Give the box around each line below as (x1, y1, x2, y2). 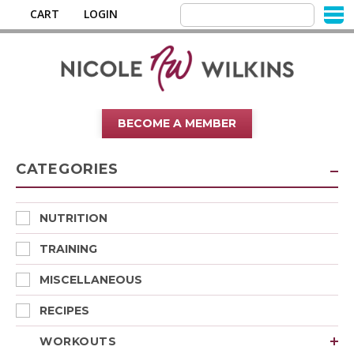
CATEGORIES (16, 160, 119, 178)
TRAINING (40, 242, 97, 256)
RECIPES (40, 303, 89, 318)
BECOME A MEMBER (118, 116, 236, 130)
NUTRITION (40, 211, 107, 225)
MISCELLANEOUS (40, 273, 142, 287)
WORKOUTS (40, 334, 117, 348)
